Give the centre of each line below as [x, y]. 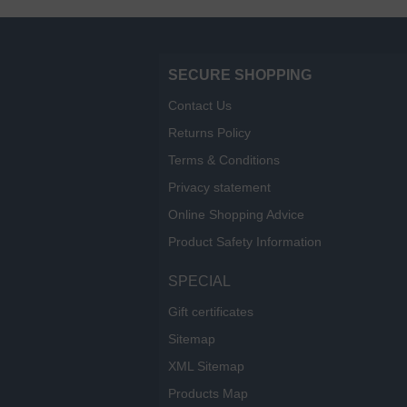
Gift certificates [210, 312]
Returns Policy [209, 133]
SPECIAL [199, 282]
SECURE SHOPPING [239, 75]
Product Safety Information [244, 242]
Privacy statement [219, 188]
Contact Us [199, 106]
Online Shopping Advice [236, 215]
